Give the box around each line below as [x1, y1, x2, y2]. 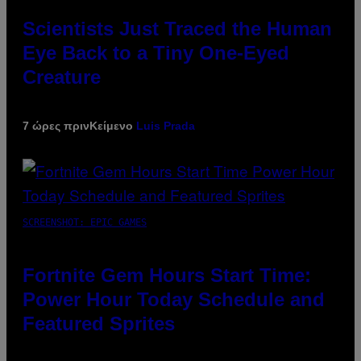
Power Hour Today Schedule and [23, 288, 325, 311]
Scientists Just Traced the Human [23, 18, 332, 40]
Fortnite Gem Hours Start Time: [23, 264, 311, 287]
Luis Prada [136, 119, 195, 133]
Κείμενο [89, 119, 136, 133]
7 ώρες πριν [23, 119, 89, 133]
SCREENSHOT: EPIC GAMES [23, 217, 147, 229]
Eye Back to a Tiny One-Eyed [23, 42, 289, 64]
